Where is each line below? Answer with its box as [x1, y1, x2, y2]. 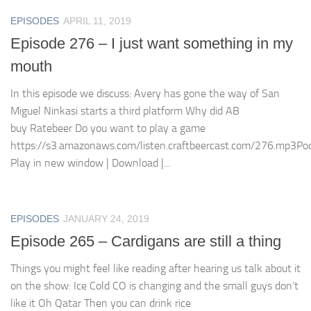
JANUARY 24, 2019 [63, 213, 149, 225]
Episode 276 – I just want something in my [10, 35, 293, 53]
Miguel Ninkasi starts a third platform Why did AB [10, 104, 239, 118]
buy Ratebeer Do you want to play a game [10, 121, 205, 135]
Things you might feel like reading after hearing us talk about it [10, 262, 301, 276]
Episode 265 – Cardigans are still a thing [10, 233, 281, 251]
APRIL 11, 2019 [63, 15, 131, 27]
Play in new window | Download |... [10, 156, 170, 170]
